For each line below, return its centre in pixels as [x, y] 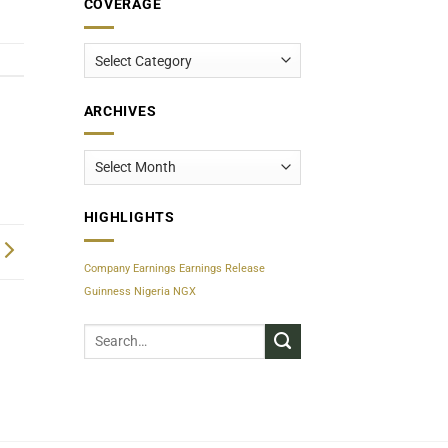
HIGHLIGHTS [129, 218]
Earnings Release [221, 269]
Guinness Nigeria [126, 292]
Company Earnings [129, 269]
